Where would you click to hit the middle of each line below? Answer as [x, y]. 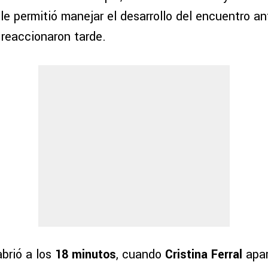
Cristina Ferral [204, 255]
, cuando [141, 255]
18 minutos [86, 255]
